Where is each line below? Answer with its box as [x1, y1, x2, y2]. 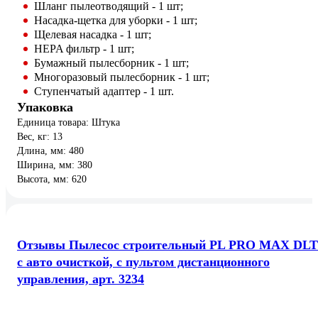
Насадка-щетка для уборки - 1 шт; [34, 14, 197, 27]
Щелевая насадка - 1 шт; [34, 28, 151, 41]
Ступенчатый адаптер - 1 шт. [34, 85, 174, 98]
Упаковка [17, 100, 73, 115]
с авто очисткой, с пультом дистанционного [17, 255, 270, 270]
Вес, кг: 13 [17, 131, 62, 143]
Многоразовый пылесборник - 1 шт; [34, 71, 209, 84]
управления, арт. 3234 [17, 272, 144, 287]
